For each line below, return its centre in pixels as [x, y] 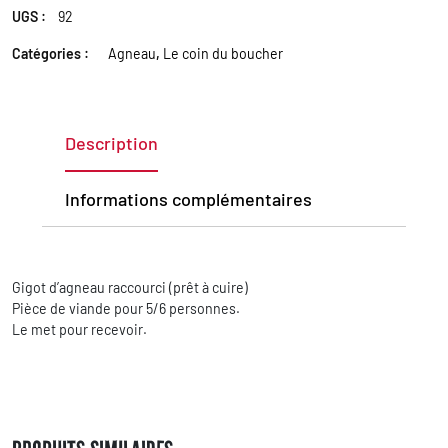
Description [111, 142]
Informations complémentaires [188, 198]
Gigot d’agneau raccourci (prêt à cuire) [130, 287]
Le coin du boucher [223, 53]
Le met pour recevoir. [79, 329]
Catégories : [52, 53]
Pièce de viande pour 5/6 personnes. [126, 308]
